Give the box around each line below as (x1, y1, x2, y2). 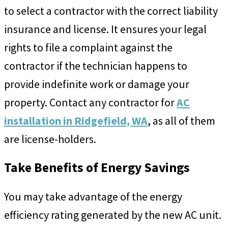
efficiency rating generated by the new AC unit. (4, 207, 221, 222)
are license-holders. (4, 132, 102, 147)
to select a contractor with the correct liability (4, 4, 218, 18)
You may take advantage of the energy (4, 189, 182, 204)
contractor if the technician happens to (4, 59, 187, 73)
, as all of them (148, 113, 215, 128)
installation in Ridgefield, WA (4, 113, 148, 128)
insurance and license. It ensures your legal (4, 22, 207, 37)
